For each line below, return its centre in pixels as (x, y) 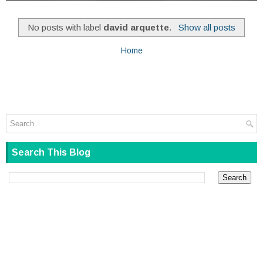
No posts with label (66, 27)
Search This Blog (51, 153)
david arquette (136, 27)
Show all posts (207, 27)
